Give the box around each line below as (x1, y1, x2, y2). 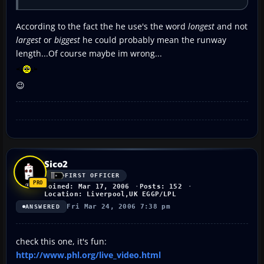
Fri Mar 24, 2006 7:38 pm (67, 202, 171, 210)
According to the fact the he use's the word (16, 20, 186, 32)
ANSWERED (25, 203, 61, 210)
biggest (54, 34, 80, 45)
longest (186, 20, 214, 32)
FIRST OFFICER (65, 172, 120, 179)
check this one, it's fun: (16, 235, 107, 247)
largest (16, 34, 44, 45)
